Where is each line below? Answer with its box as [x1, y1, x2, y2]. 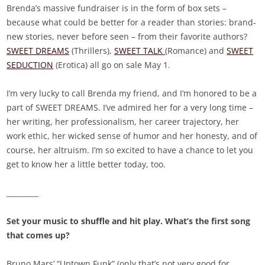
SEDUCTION [7, 59, 54, 71]
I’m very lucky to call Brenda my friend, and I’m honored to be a [7, 88, 257, 99]
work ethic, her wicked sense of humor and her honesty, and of [7, 130, 258, 142]
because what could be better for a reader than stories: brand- [7, 17, 257, 28]
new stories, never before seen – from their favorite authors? [7, 31, 248, 43]
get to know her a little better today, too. [7, 159, 166, 170]
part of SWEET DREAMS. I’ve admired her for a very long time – [7, 102, 254, 114]
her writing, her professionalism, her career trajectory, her [7, 116, 240, 128]
